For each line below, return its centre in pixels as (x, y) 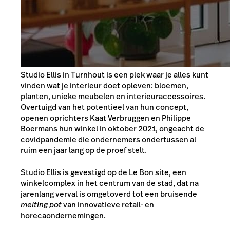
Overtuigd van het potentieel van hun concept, (104, 107)
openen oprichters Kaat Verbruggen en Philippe (106, 118)
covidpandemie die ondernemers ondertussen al (108, 139)
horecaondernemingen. (64, 216)
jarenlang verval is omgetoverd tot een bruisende (109, 194)
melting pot (41, 205)
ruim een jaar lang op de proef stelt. (84, 150)
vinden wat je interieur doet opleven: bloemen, (104, 85)
